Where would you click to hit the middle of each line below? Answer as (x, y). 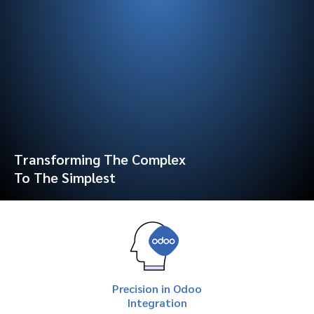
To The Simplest (65, 178)
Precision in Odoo (157, 289)
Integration (157, 303)
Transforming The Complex (100, 159)
